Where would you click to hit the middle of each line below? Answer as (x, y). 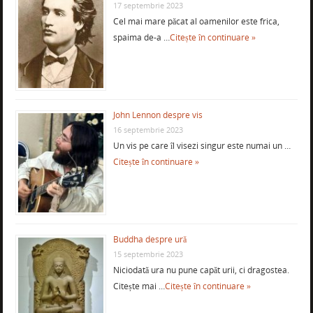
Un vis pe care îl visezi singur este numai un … (202, 146)
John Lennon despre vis (158, 115)
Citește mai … (139, 286)
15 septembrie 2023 (148, 254)
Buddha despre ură (150, 240)
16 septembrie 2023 (148, 130)
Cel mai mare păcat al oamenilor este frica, (196, 22)
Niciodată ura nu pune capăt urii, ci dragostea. (201, 270)
